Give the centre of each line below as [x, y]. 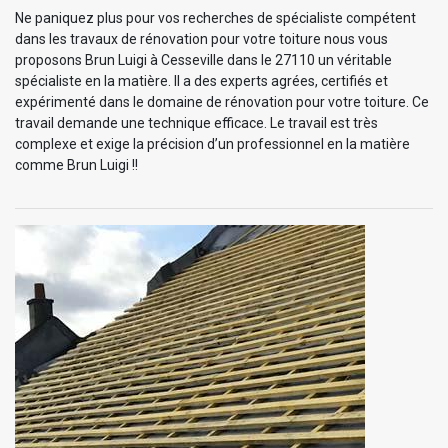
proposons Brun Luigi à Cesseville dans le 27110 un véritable [203, 59]
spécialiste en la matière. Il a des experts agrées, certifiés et [201, 80]
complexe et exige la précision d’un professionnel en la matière [212, 143]
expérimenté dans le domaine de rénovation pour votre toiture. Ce [222, 101]
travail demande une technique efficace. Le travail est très [196, 122]
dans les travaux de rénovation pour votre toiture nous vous [201, 38]
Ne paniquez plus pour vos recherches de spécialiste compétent [215, 17]
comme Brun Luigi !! [76, 164]
